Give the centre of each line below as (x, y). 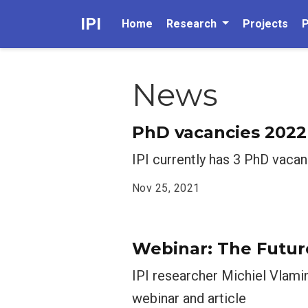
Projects (265, 24)
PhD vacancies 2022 (219, 132)
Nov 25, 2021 (166, 188)
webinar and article (189, 298)
